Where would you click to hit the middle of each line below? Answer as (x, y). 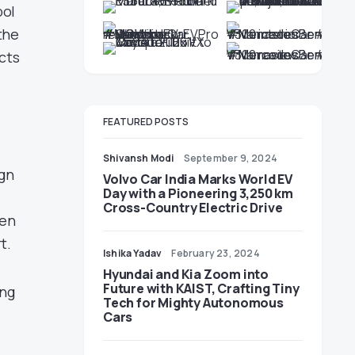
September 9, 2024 (230, 158)
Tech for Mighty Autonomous (193, 303)
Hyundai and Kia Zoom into (186, 274)
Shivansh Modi (139, 158)
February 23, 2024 (216, 253)
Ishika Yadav (133, 253)
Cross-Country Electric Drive (193, 208)
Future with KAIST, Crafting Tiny (201, 288)
